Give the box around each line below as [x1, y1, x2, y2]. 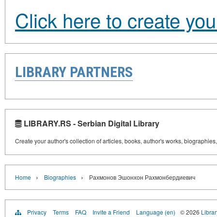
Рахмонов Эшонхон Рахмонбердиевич [89, 173, 195, 182]
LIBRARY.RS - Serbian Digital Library [22, 118, 159, 129]
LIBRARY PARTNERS [15, 63, 133, 81]
